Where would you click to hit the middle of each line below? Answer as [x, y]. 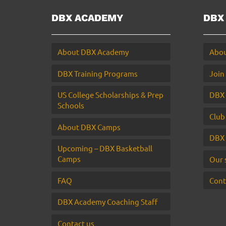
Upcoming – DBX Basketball [105, 148]
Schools [71, 105]
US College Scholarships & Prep [110, 95]
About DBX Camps [89, 127]
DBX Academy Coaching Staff [108, 202]
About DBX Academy [93, 52]
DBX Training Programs [98, 73]
